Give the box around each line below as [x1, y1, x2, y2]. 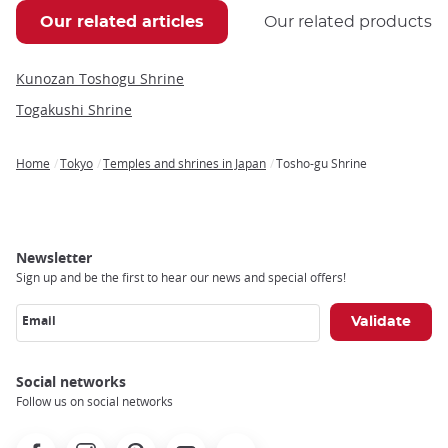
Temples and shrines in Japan [103, 154, 266, 171]
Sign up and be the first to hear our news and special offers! [16, 268, 346, 285]
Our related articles [40, 13, 204, 30]
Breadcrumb [16, 169, 100, 189]
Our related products [264, 13, 432, 30]
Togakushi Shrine [16, 99, 132, 119]
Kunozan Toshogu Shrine [16, 68, 184, 88]
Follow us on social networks [16, 392, 173, 409]
